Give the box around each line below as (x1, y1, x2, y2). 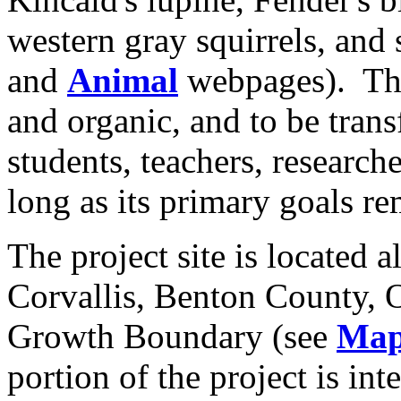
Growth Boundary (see (7, 317, 337, 356)
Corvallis (7, 277, 136, 316)
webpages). (178, 61, 346, 100)
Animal (67, 61, 178, 100)
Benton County (154, 277, 367, 316)
